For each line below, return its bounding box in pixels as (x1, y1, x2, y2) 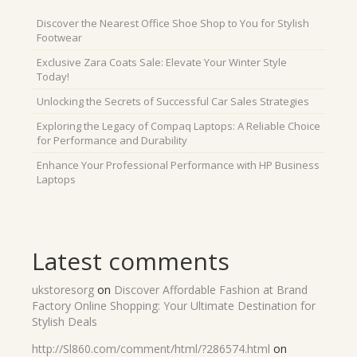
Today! (37, 69, 69, 84)
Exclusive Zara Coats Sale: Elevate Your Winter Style (37, 55, 287, 70)
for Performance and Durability (37, 133, 187, 148)
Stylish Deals (32, 314, 97, 330)
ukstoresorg (32, 282, 94, 298)
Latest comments (32, 245, 229, 278)
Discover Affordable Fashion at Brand (114, 282, 308, 298)
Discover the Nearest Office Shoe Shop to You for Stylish (37, 16, 309, 31)
